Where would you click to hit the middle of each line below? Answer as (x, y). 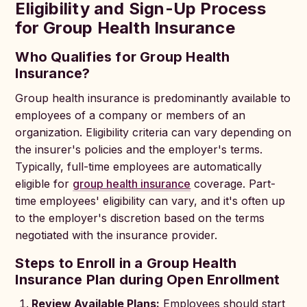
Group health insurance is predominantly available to (153, 98)
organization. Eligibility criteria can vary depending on (153, 132)
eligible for (44, 184)
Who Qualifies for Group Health (123, 57)
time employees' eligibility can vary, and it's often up (150, 201)
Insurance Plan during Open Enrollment (148, 280)
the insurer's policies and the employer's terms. (139, 149)
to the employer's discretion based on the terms (140, 218)
